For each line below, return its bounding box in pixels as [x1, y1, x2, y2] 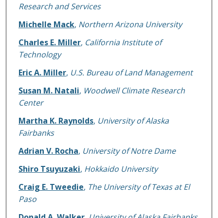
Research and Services [18, 1, 101, 12]
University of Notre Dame [82, 145, 176, 157]
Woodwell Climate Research [83, 85, 185, 96]
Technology [18, 49, 61, 60]
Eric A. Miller [18, 67, 66, 78]
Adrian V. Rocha [18, 145, 78, 157]
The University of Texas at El [87, 182, 190, 193]
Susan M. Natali [18, 85, 79, 96]
